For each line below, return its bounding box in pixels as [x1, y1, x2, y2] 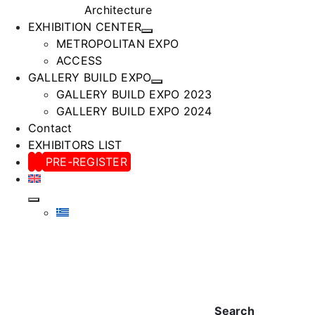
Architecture [84, 3, 152, 17]
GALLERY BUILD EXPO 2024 [56, 104, 212, 118]
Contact [28, 121, 72, 135]
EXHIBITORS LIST [28, 138, 122, 152]
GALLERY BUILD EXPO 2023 [56, 87, 212, 101]
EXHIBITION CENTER [28, 20, 142, 34]
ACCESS [56, 53, 103, 67]
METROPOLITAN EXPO [56, 37, 179, 51]
